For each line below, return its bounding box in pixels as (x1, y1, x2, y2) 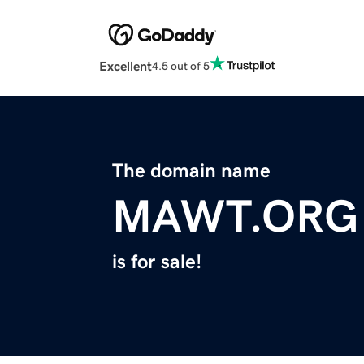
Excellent (99, 59, 152, 73)
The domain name (112, 161, 271, 181)
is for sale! (112, 252, 201, 272)
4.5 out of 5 (152, 59, 210, 71)
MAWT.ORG (112, 193, 358, 240)
